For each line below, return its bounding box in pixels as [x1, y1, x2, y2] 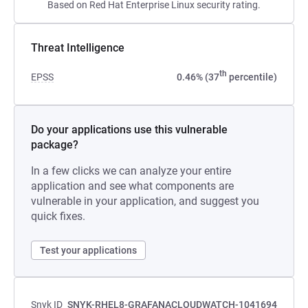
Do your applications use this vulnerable [31, 123, 228, 136]
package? [31, 138, 78, 151]
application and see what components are [31, 179, 234, 192]
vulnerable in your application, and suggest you [31, 195, 259, 208]
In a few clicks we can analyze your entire [31, 164, 231, 177]
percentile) [227, 71, 277, 82]
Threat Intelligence [31, 41, 124, 54]
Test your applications [40, 245, 137, 256]
